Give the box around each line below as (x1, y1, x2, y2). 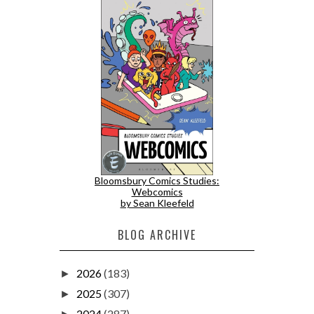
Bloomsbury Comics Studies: (95, 174, 219, 186)
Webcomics (131, 185, 183, 198)
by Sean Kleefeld (120, 196, 194, 209)
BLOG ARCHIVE (118, 226, 196, 243)
